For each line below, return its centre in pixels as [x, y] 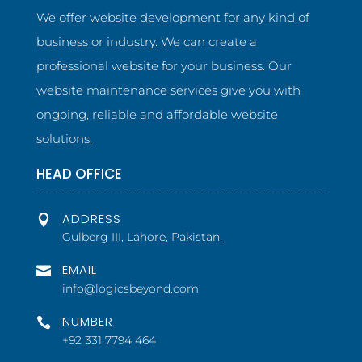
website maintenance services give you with [168, 90]
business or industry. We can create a [146, 42]
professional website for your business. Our [164, 66]
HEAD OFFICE [79, 174]
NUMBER [87, 322]
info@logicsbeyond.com [130, 289]
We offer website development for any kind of [173, 18]
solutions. [64, 139]
